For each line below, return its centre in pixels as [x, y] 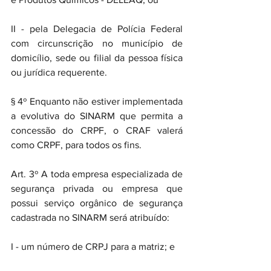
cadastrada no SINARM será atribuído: [90, 217]
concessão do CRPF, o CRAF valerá [97, 130]
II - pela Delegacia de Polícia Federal [97, 29]
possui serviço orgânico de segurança [97, 203]
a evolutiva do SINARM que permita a [97, 116]
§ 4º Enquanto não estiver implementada [97, 101]
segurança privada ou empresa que [97, 188]
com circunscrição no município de [97, 43]
